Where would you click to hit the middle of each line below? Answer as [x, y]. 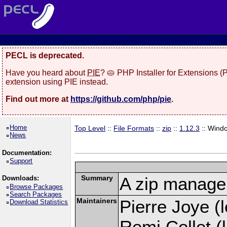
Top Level [90, 128]
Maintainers [97, 200]
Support [21, 161]
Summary [97, 178]
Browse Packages [36, 186]
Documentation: [27, 153]
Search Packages [36, 194]
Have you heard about [46, 72]
